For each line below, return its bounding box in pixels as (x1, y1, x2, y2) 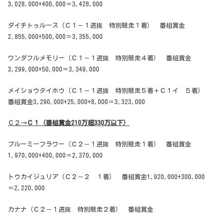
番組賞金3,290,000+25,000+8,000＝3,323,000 (8, 98, 145, 105)
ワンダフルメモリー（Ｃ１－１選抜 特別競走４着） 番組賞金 (8, 54, 191, 61)
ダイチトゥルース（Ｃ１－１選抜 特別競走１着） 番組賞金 (8, 22, 185, 29)
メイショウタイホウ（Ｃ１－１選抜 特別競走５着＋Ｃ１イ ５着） (8, 87, 210, 94)
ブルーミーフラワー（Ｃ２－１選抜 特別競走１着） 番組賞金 (8, 141, 191, 148)
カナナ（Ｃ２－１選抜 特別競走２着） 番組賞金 (8, 206, 153, 213)
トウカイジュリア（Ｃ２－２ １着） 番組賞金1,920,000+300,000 (8, 174, 205, 181)
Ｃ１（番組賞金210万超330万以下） (27, 120, 129, 127)
